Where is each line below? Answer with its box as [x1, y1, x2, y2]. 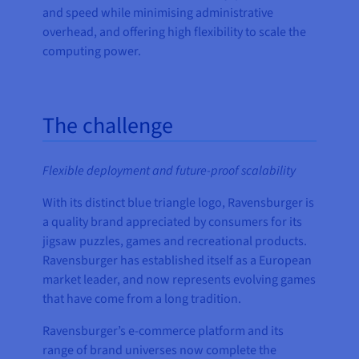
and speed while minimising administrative [42, 4, 274, 22]
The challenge [42, 110, 174, 143]
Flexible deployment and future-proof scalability [42, 162, 296, 180]
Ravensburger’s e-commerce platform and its [42, 322, 284, 341]
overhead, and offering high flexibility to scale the [42, 23, 307, 42]
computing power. [42, 42, 142, 61]
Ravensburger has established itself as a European [42, 252, 313, 270]
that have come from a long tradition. [42, 290, 242, 309]
